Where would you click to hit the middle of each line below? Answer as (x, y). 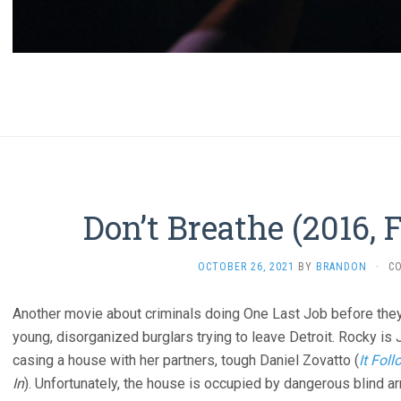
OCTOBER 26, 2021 (246, 267)
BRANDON (341, 267)
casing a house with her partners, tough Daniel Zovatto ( (186, 361)
